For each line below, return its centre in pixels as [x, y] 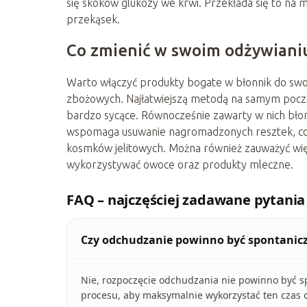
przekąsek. [93, 20]
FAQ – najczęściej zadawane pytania [186, 200]
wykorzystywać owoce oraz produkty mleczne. [180, 165]
